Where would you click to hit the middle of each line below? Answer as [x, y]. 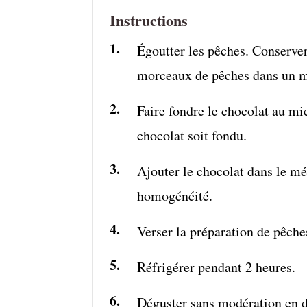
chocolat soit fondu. [192, 135]
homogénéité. [175, 195]
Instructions [149, 20]
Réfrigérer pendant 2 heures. [217, 267]
